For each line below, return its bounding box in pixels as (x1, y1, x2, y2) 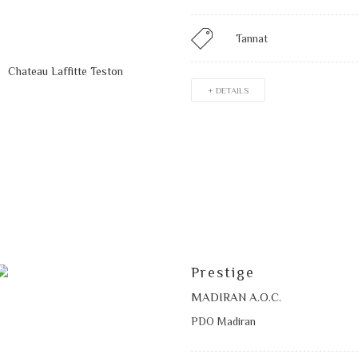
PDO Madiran (190, 315, 256, 328)
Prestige (190, 265, 255, 281)
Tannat (235, 31, 268, 45)
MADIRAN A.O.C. (190, 290, 281, 304)
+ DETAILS (207, 85, 249, 95)
